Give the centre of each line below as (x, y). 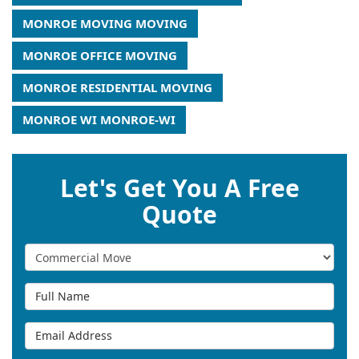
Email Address (69, 330)
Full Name (57, 290)
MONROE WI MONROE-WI (99, 119)
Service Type (63, 251)
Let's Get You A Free (179, 188)
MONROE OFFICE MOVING (100, 55)
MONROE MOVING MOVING (105, 23)
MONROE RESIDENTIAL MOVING (117, 87)
